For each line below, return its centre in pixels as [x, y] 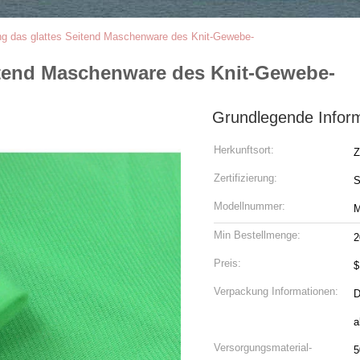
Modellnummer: [250, 206]
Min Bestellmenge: [257, 235]
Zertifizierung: [245, 178]
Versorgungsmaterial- [263, 348]
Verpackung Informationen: [276, 291]
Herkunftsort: [244, 150]
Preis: [227, 263]
